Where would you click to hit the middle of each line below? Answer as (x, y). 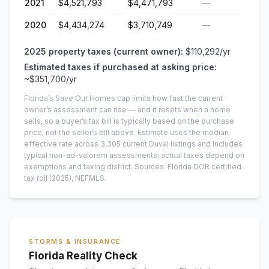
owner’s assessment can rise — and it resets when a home (127, 110)
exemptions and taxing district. (78, 167)
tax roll (36, 178)
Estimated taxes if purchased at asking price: (120, 67)
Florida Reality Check (83, 256)
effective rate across (62, 144)
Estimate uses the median (182, 132)
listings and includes (206, 144)
